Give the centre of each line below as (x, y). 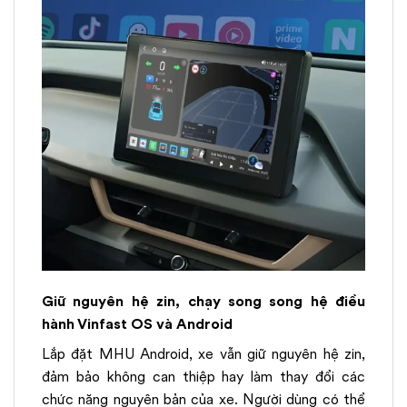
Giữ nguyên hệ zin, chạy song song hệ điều (203, 301)
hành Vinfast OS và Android (137, 323)
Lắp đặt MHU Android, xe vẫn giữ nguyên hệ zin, (203, 353)
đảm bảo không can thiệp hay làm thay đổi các (203, 376)
